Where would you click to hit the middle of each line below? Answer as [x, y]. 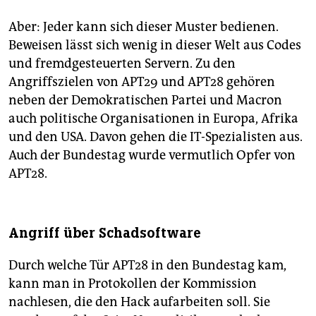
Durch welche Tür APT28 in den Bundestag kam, [147, 266]
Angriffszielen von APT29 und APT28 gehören [142, 82]
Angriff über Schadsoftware [105, 233]
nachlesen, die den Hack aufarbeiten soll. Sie [139, 302]
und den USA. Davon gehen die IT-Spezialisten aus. [156, 137]
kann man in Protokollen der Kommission [133, 284]
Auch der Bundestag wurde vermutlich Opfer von [152, 156]
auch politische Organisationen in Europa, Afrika [153, 119]
